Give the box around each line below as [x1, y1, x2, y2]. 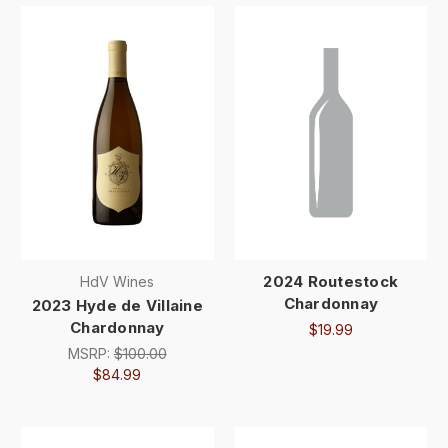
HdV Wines [80, 273, 155, 291]
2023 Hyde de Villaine [31, 296, 203, 316]
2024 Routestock [263, 272, 399, 292]
